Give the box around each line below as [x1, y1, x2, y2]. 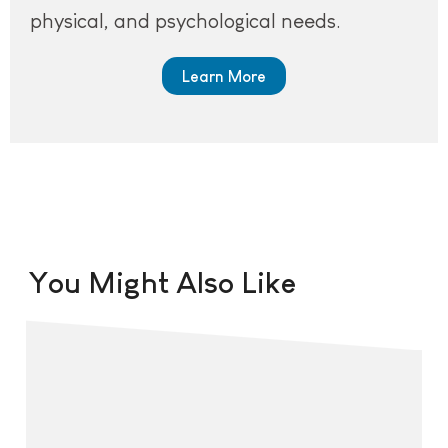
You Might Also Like [28, 265, 296, 299]
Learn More [182, 66, 266, 85]
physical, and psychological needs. [30, 8, 341, 32]
